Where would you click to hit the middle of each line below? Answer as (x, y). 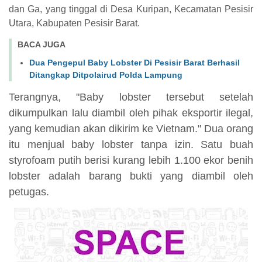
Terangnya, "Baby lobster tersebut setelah (131, 97)
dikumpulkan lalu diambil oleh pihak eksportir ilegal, (131, 113)
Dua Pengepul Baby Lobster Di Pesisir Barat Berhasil (135, 63)
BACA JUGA (42, 45)
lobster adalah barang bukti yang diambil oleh (131, 176)
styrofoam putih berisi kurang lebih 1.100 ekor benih (131, 161)
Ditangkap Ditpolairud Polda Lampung (106, 75)
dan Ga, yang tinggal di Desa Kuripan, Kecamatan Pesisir (131, 9)
